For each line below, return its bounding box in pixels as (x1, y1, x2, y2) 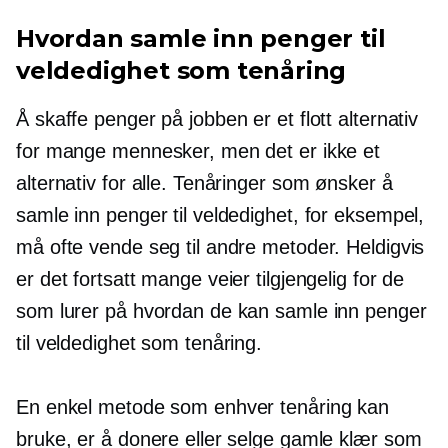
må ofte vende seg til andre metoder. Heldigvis (16, 236, 425, 258)
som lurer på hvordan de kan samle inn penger (16, 300, 427, 322)
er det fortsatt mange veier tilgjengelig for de (16, 268, 405, 290)
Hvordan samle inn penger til (16, 24, 386, 53)
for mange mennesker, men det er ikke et (16, 140, 381, 162)
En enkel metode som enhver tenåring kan (16, 396, 390, 418)
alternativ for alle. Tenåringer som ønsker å (16, 172, 393, 194)
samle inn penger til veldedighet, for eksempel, (16, 204, 425, 226)
